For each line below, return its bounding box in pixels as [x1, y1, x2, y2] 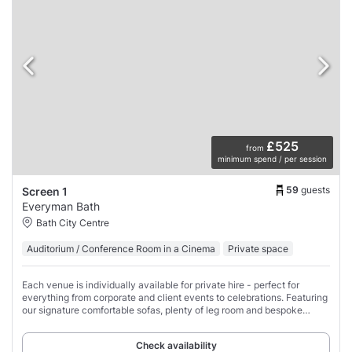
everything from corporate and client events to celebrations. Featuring [22, 291, 328, 303]
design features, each [22, 316, 116, 328]
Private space [228, 242, 288, 255]
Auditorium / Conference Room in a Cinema [27, 242, 215, 255]
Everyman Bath [22, 199, 100, 213]
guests [301, 184, 330, 196]
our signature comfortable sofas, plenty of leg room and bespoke [22, 303, 302, 316]
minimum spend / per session [218, 153, 327, 163]
